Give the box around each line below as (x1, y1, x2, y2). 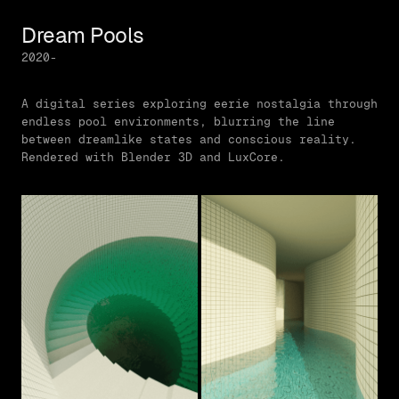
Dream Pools (21, 23, 144, 47)
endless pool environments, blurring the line (21, 115, 335, 128)
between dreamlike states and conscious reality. (21, 133, 356, 146)
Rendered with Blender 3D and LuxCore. (21, 151, 285, 164)
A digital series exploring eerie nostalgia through (21, 97, 378, 110)
